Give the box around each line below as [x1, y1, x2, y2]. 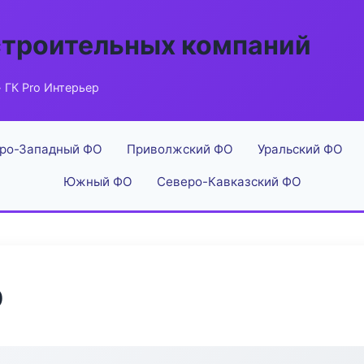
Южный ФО [63, 174, 132, 189]
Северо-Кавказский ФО [156, 174, 301, 189]
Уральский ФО [257, 141, 343, 157]
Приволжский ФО [126, 141, 233, 157]
